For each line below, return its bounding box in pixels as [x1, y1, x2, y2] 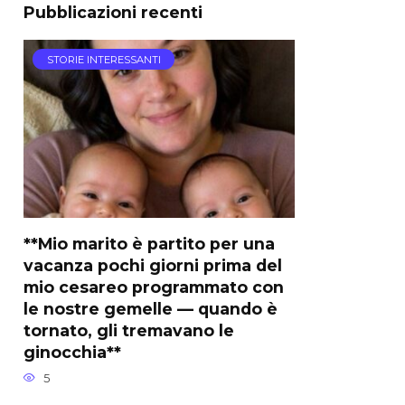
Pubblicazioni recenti [24, 2, 202, 22]
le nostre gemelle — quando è [24, 298, 278, 318]
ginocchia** [24, 342, 121, 362]
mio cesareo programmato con [24, 277, 284, 297]
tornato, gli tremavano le [24, 320, 234, 340]
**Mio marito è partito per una [24, 233, 275, 253]
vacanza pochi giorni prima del [24, 255, 282, 275]
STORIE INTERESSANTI [46, 52, 161, 66]
